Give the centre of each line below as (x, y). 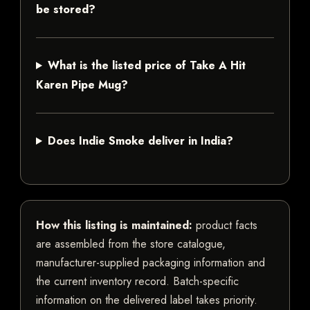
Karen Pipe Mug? (82, 85)
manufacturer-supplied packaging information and (151, 263)
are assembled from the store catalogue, (131, 244)
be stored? (66, 10)
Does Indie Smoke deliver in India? (140, 141)
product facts (225, 226)
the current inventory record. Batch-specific (137, 282)
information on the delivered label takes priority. (147, 300)
